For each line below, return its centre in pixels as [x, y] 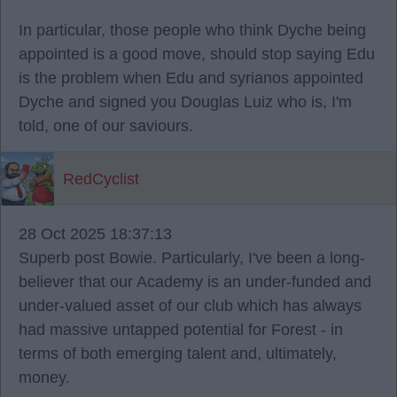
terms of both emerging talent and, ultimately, [178, 354]
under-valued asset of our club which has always [190, 306]
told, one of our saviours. [106, 126]
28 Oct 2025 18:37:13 [95, 234]
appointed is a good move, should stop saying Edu [197, 54]
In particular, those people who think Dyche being [192, 30]
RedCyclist [101, 179]
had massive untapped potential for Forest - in [181, 330]
